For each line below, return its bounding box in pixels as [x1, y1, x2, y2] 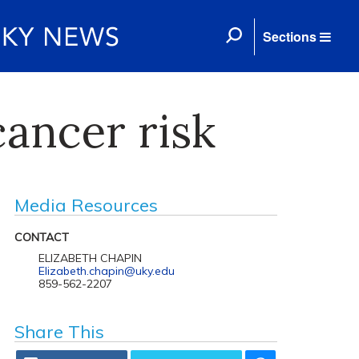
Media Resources [14, 194, 158, 216]
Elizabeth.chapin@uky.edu [38, 264, 175, 278]
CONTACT [14, 230, 69, 244]
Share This [14, 321, 104, 343]
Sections [263, 27, 317, 46]
